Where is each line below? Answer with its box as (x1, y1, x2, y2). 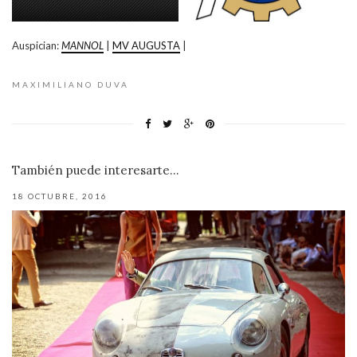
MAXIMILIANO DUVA (12, 79, 129, 89)
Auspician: (12, 38, 61, 52)
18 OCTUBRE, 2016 (12, 190, 108, 201)
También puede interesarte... (12, 162, 179, 178)
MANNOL (61, 38, 104, 52)
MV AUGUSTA (112, 38, 180, 52)
